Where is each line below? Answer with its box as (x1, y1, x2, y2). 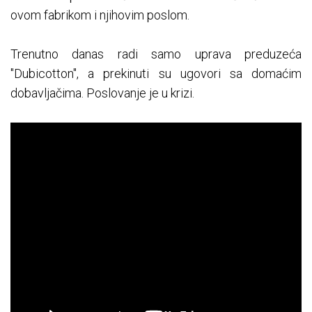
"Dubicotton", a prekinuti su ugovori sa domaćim (10, 66, 302, 81)
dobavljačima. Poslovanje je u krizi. (10, 86, 194, 101)
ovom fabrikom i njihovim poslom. (10, 8, 189, 23)
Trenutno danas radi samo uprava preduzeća (10, 47, 302, 62)
